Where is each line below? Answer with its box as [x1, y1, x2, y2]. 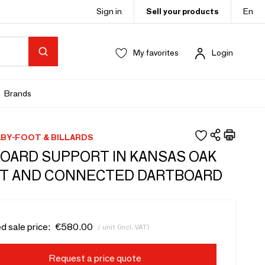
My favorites [133, 47, 179, 58]
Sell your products [146, 6, 219, 17]
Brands [4, 88, 31, 99]
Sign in [96, 6, 122, 17]
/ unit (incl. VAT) [97, 222, 150, 231]
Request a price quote [48, 253, 141, 264]
